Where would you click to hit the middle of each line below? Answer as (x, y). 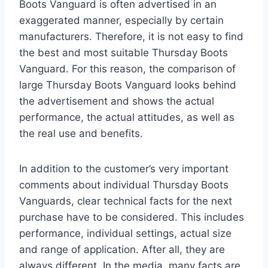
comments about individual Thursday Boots (124, 185)
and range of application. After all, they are (122, 249)
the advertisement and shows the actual (117, 101)
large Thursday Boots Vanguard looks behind (128, 85)
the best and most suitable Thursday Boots (124, 52)
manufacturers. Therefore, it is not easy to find (131, 36)
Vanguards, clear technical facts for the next (126, 201)
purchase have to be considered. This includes (132, 217)
